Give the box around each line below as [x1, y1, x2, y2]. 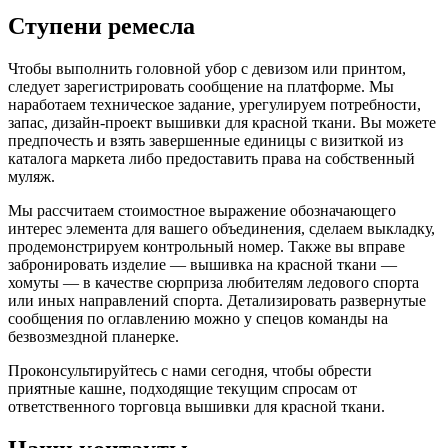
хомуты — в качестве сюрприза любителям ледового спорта [8, 273, 419, 291]
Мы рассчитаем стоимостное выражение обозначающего [8, 201, 396, 219]
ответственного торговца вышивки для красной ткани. [8, 397, 385, 415]
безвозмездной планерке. [8, 327, 179, 345]
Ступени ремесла [8, 12, 195, 39]
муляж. [8, 167, 55, 185]
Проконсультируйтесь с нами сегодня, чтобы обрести [8, 361, 372, 379]
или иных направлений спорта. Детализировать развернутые [8, 291, 426, 309]
